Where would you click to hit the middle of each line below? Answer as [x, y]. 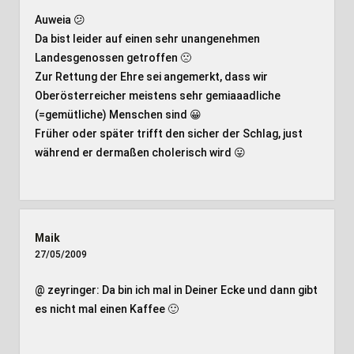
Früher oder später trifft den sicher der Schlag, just [168, 134]
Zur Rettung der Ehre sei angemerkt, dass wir [151, 77]
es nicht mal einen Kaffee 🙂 [106, 309]
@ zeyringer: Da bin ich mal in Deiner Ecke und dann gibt [176, 290]
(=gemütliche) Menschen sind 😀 [118, 115]
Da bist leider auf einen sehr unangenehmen [147, 39]
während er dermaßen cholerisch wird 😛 [140, 153]
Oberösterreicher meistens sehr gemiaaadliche [157, 96]
